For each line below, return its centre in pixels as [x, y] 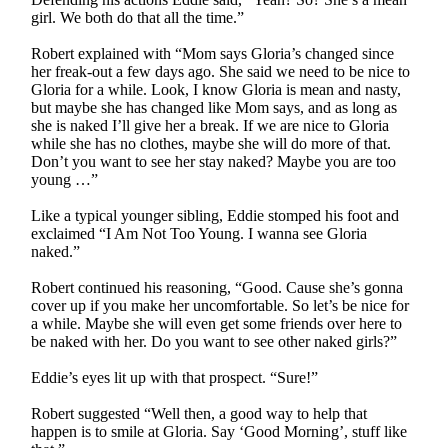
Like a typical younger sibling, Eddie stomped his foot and [215, 215]
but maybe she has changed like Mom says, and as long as [214, 107]
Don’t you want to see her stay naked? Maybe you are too [214, 161]
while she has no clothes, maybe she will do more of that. [211, 143]
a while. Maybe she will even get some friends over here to [217, 323]
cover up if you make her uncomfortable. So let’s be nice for [220, 305]
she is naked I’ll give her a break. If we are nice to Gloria [210, 125]
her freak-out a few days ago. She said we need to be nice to [221, 71]
